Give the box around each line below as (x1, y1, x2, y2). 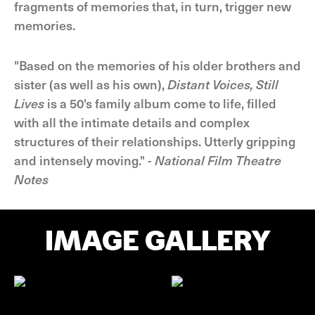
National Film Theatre (155, 151, 281, 169)
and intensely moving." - (14, 151, 155, 169)
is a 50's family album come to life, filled (44, 94, 276, 112)
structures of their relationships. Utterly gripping (14, 132, 295, 150)
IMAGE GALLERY (44, 224, 271, 257)
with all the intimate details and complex (14, 113, 250, 131)
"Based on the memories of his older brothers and (14, 56, 301, 74)
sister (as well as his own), (14, 75, 167, 93)
